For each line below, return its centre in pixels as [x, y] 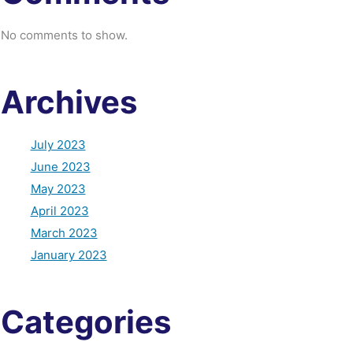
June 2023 [60, 166]
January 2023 [69, 255]
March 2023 [64, 232]
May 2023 [58, 188]
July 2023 [58, 144]
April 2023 [59, 210]
